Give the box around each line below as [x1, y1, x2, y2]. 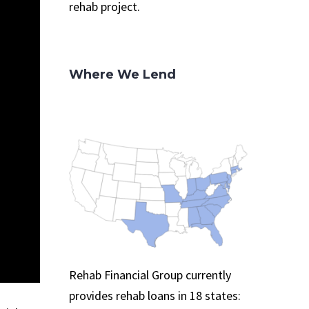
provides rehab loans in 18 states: [69, 288, 241, 304]
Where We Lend [69, 67, 176, 82]
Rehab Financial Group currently [69, 267, 231, 283]
